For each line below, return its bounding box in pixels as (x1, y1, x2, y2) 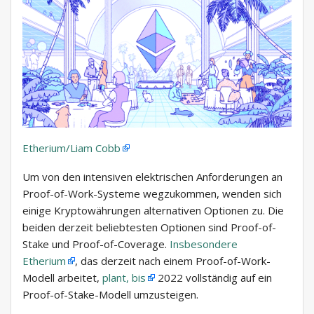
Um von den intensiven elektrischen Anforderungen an (22, 170, 282, 184)
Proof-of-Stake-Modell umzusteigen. (22, 287, 198, 302)
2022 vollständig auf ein (155, 271, 272, 285)
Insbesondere (170, 237, 238, 252)
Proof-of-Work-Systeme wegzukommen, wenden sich (22, 186, 282, 201)
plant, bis (102, 271, 146, 285)
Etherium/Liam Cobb (22, 141, 121, 156)
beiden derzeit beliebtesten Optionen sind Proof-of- (22, 220, 276, 235)
